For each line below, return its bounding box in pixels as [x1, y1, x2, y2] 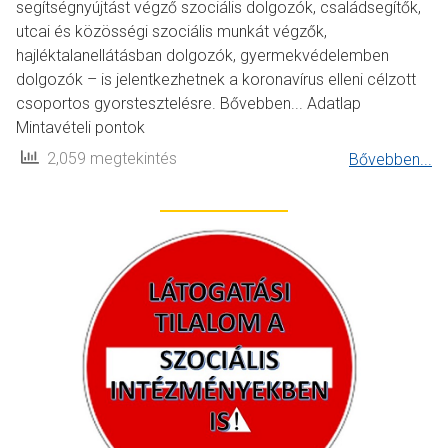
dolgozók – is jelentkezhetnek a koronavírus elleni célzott [16, 70, 416, 90]
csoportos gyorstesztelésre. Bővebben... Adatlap [16, 94, 361, 114]
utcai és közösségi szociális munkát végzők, [16, 22, 327, 42]
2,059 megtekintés [39, 149, 177, 169]
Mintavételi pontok [16, 118, 145, 138]
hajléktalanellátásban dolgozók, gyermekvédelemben [16, 46, 389, 66]
